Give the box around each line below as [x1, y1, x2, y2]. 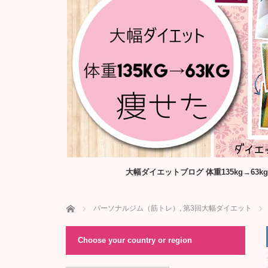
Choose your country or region [77, 236, 192, 245]
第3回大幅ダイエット [182, 204, 252, 212]
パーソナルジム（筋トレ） [93, 204, 179, 212]
